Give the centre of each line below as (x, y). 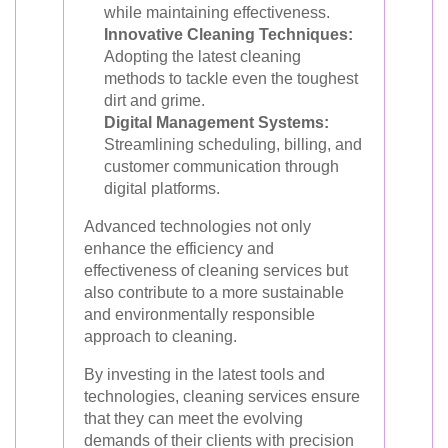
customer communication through (221, 166)
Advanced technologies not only (197, 226)
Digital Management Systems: (216, 122)
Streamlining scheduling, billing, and (233, 144)
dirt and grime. (154, 100)
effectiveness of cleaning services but (216, 270)
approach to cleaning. (160, 336)
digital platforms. (162, 188)
